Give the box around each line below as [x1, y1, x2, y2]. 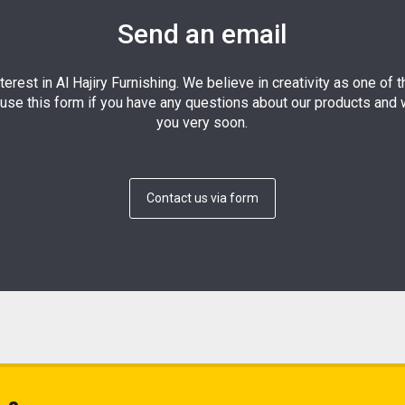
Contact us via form [146, 190, 259, 205]
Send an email [117, 18, 287, 50]
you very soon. [156, 113, 249, 131]
